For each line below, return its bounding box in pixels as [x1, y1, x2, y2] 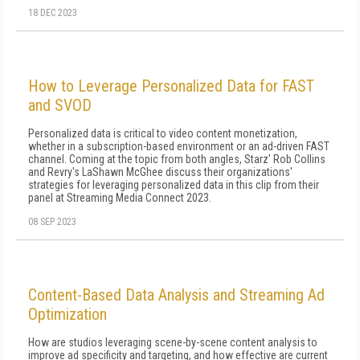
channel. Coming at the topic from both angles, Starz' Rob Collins [28, 153, 325, 166]
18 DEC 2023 [28, 7, 77, 18]
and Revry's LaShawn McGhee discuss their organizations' [28, 166, 292, 178]
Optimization [28, 305, 107, 324]
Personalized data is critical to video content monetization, [28, 127, 297, 140]
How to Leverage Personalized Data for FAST [28, 76, 314, 96]
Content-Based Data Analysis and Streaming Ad [28, 285, 325, 305]
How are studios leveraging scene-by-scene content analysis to [28, 336, 317, 349]
